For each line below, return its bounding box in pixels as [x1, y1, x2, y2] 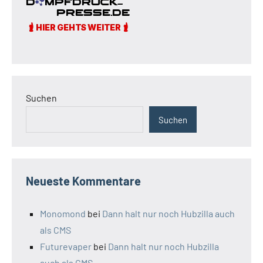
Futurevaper [40, 241, 92, 252]
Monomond [40, 208, 86, 220]
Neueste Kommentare [26, 174, 141, 188]
